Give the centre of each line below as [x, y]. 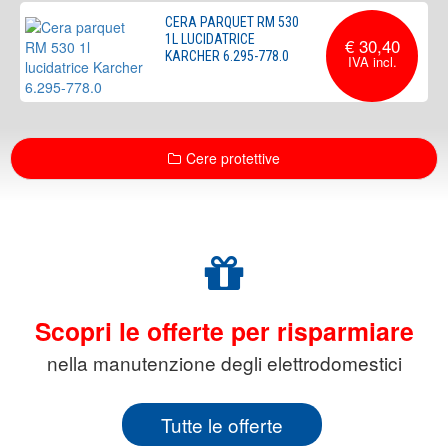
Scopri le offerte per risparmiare [224, 331]
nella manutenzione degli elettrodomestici [224, 362]
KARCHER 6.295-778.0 [227, 56]
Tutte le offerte [221, 424]
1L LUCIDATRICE [210, 39]
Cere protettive [233, 158]
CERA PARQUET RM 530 [232, 22]
